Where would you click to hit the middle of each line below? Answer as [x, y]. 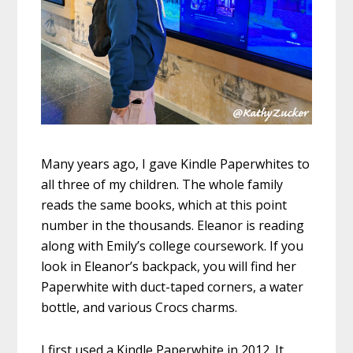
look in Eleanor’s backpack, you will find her [169, 267]
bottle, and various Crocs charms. [139, 308]
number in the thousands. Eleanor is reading [173, 226]
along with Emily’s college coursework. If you [173, 246]
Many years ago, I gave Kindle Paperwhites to [176, 164]
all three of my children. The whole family [162, 185]
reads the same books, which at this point [164, 205]
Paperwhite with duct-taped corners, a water [173, 287]
